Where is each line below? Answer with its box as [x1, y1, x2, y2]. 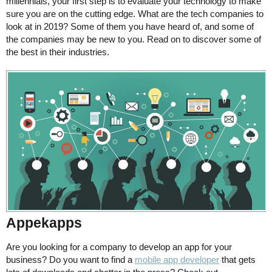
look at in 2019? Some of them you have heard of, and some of [6, 21, 254, 32]
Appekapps [6, 214, 82, 231]
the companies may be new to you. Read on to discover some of [6, 34, 261, 44]
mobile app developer [135, 254, 219, 265]
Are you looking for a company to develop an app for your [6, 241, 232, 252]
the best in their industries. [6, 47, 109, 57]
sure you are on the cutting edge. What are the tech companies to [6, 8, 263, 19]
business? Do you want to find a [6, 254, 135, 265]
